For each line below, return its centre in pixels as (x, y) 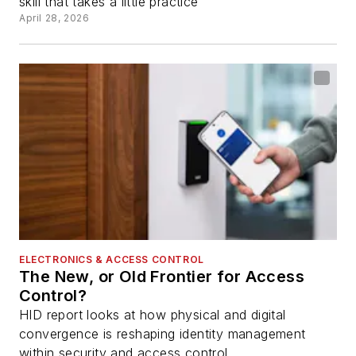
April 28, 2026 (54, 17)
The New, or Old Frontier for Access (162, 277)
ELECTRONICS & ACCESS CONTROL (112, 260)
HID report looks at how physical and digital (153, 315)
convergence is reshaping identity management (163, 334)
